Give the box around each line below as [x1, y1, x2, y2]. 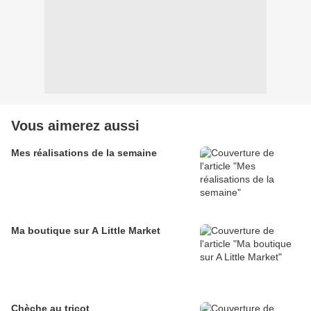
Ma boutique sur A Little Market [11, 225, 160, 237]
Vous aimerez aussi [11, 118, 140, 134]
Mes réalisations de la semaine [11, 147, 157, 159]
